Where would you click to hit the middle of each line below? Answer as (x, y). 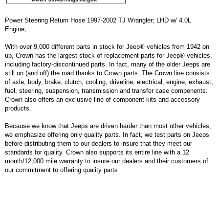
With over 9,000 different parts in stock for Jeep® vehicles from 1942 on (107, 46)
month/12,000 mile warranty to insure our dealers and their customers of (107, 161)
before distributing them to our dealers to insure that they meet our (99, 143)
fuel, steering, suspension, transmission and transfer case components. (106, 90)
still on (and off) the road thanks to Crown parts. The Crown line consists (107, 73)
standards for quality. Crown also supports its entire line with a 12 (97, 152)
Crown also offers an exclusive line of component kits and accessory (102, 99)
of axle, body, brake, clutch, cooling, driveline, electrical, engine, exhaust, (109, 82)
